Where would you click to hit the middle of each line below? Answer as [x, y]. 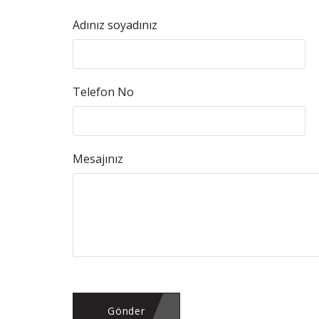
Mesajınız [98, 159]
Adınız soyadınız [115, 25]
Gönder [126, 311]
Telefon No [103, 92]
